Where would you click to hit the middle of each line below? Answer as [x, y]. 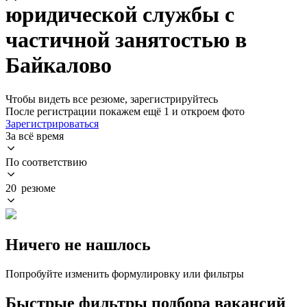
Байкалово [59, 65]
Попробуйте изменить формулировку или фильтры [125, 273]
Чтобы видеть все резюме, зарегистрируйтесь [112, 99]
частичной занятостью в [126, 40]
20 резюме [30, 188]
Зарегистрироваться [52, 123]
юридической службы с [120, 15]
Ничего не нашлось [78, 244]
